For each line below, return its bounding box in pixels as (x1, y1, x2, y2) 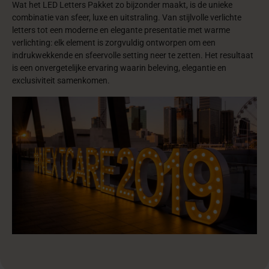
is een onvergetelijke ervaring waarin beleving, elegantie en (12, 63, 226, 73)
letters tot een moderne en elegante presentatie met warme (12, 25, 230, 35)
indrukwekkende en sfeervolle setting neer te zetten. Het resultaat (12, 50, 253, 61)
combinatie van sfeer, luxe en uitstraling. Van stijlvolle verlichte (12, 13, 241, 23)
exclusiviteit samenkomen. (12, 76, 110, 86)
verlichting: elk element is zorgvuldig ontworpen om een (12, 38, 216, 48)
